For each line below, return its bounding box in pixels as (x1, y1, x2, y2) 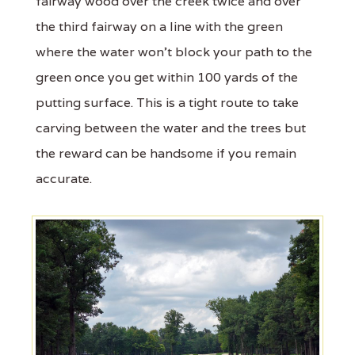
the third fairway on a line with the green (36, 18, 283, 36)
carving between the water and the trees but (36, 120, 306, 137)
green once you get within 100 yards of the (36, 69, 298, 86)
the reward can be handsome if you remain (36, 145, 296, 162)
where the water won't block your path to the (36, 44, 312, 61)
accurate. (36, 170, 92, 188)
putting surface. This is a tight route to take (36, 94, 299, 112)
